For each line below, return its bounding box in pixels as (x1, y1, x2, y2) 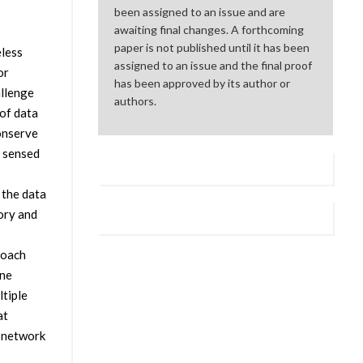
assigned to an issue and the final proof (114, 58, 313, 73)
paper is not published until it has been (114, 41, 310, 55)
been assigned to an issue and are (114, 5, 286, 19)
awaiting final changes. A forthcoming (114, 23, 305, 37)
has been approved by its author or (114, 76, 291, 91)
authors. (114, 94, 157, 109)
